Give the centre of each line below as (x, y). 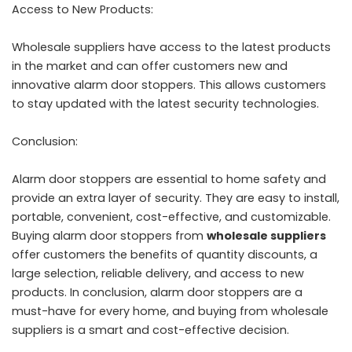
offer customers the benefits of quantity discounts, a (165, 255)
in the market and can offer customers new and (150, 66)
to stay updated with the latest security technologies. (165, 104)
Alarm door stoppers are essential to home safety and (169, 179)
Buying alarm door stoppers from (109, 236)
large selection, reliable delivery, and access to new (158, 273)
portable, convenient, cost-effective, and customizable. (171, 217)
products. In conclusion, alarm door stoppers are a (157, 292)
